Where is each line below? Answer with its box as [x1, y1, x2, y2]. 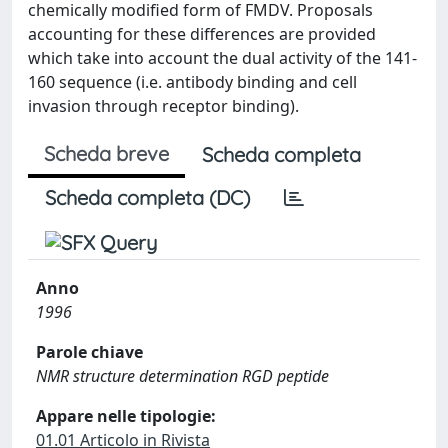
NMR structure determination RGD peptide [36, 365, 329, 387]
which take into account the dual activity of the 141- [28, 47, 417, 69]
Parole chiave [36, 341, 143, 363]
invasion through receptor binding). [28, 95, 299, 117]
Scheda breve [44, 141, 169, 166]
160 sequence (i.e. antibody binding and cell [28, 71, 357, 93]
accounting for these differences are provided [28, 23, 376, 45]
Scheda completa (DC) [45, 185, 250, 210]
